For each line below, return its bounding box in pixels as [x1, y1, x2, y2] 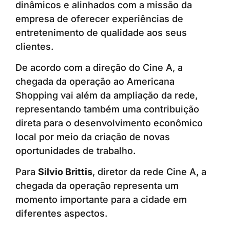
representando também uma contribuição [15, 104, 199, 115]
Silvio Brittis [38, 166, 92, 178]
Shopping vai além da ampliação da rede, [15, 90, 198, 101]
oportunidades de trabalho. [15, 145, 136, 157]
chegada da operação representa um [15, 180, 179, 191]
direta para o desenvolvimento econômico [15, 118, 203, 129]
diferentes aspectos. [15, 208, 107, 219]
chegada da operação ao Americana [15, 76, 175, 87]
